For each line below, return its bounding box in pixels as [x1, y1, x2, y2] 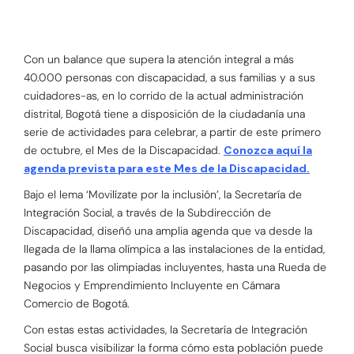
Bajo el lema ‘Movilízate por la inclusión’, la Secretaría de [24, 187, 302, 202]
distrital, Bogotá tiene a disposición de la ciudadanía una [24, 107, 305, 122]
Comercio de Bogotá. [24, 296, 130, 311]
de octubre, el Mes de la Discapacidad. [24, 143, 224, 158]
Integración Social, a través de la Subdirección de [24, 205, 271, 220]
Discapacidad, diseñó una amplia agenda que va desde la [24, 224, 312, 239]
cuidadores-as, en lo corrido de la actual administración [24, 88, 303, 104]
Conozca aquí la [224, 143, 312, 158]
